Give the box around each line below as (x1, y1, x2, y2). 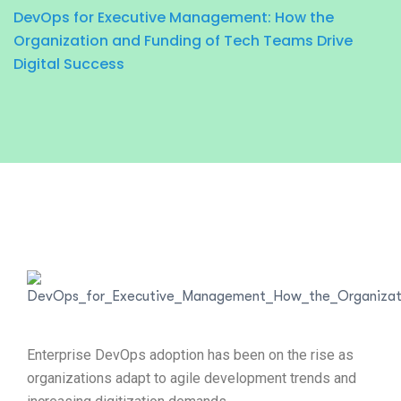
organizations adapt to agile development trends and (27, 370, 356, 387)
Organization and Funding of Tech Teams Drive (13, 30, 353, 51)
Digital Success (13, 54, 124, 74)
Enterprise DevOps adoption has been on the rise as (27, 346, 354, 363)
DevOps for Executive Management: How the (13, 7, 334, 28)
